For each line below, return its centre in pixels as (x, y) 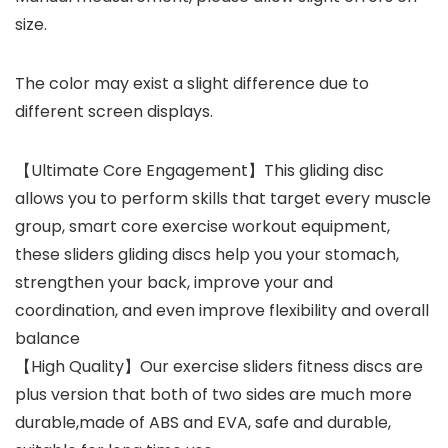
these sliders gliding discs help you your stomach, (207, 255)
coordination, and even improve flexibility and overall (222, 311)
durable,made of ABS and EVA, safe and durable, (203, 423)
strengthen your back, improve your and (174, 283)
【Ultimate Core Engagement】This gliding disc (199, 171)
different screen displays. (114, 112)
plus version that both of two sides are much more (213, 395)
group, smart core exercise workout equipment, (202, 227)
